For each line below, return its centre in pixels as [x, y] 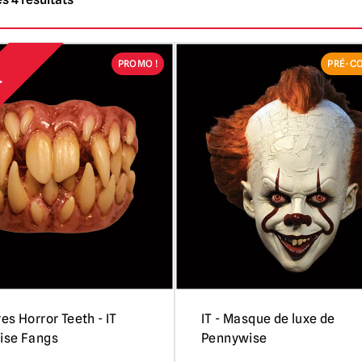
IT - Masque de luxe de [268, 318]
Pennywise [234, 338]
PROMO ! [137, 63]
